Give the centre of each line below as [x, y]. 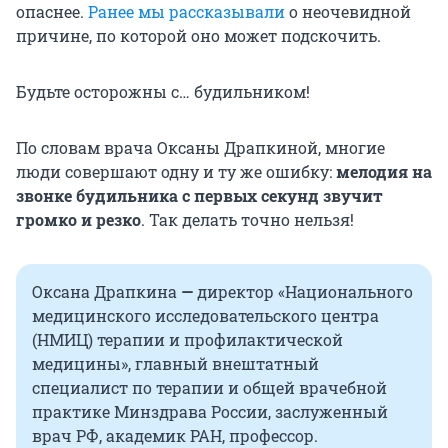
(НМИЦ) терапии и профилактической [187, 339]
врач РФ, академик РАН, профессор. [175, 435]
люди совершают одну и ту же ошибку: [176, 171]
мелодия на [384, 171]
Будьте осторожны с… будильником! [163, 91]
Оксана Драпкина [104, 291]
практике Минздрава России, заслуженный [210, 411]
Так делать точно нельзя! [251, 219]
